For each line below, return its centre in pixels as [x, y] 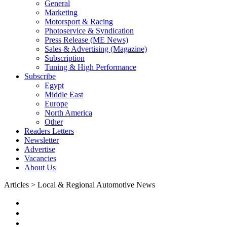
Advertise [40, 149]
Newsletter [42, 140]
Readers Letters [49, 131]
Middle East [64, 94]
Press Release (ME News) [86, 40]
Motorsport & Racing [79, 22]
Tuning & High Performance [90, 67]
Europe [56, 104]
